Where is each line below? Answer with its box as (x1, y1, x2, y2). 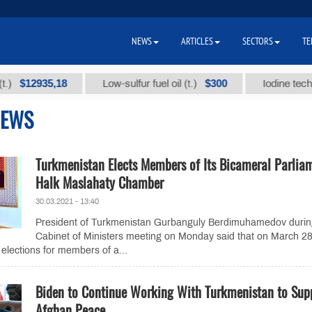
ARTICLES (181, 35, 213, 47)
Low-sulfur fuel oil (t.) (77, 78, 174, 89)
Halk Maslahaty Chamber (35, 172, 164, 193)
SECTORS (242, 35, 273, 47)
